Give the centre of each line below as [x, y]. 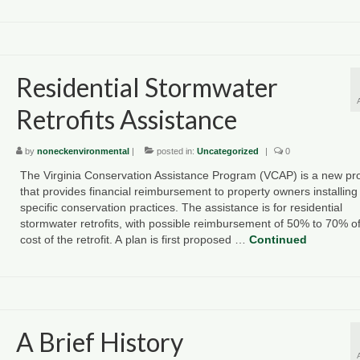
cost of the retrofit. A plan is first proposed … [134, 240]
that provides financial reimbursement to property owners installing [188, 192]
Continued [278, 240]
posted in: [175, 151]
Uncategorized [227, 151]
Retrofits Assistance [126, 119]
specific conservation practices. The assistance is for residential [181, 208]
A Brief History [99, 342]
